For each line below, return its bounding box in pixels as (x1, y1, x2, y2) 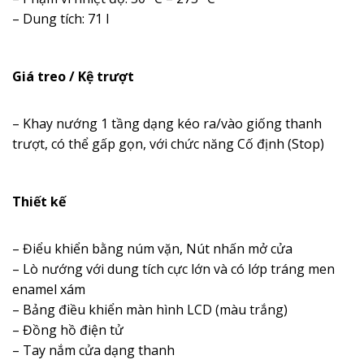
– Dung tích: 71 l (12, 10, 109, 28)
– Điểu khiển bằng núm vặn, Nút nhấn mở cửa (12, 239, 292, 258)
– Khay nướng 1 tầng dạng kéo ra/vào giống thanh (12, 115, 322, 133)
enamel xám (12, 279, 85, 298)
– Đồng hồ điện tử (12, 320, 123, 339)
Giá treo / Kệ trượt (12, 67, 134, 86)
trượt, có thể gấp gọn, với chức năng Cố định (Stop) (12, 135, 324, 154)
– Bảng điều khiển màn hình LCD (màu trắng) (12, 300, 288, 318)
